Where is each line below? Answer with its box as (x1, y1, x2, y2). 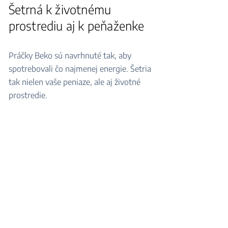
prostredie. (8, 90, 47, 100)
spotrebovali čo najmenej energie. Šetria (8, 64, 151, 74)
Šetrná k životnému (8, 2, 111, 17)
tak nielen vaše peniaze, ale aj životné (8, 77, 140, 87)
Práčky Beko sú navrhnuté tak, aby (8, 50, 131, 61)
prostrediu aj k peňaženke (8, 18, 145, 33)
